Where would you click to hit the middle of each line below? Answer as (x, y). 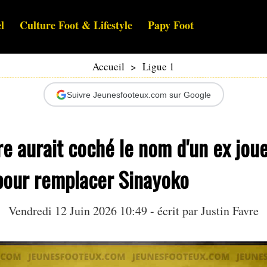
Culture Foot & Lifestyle (76, 25)
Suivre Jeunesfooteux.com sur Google (139, 94)
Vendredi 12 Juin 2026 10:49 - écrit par (105, 211)
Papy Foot (171, 25)
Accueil (108, 67)
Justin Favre (230, 211)
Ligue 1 (159, 67)
